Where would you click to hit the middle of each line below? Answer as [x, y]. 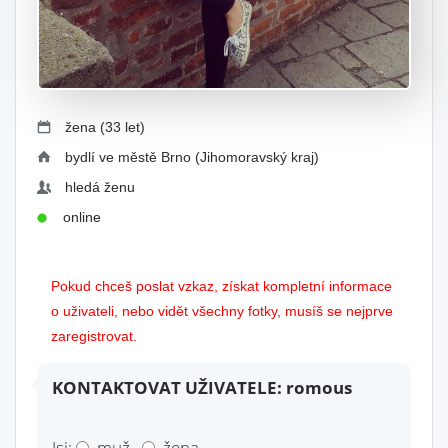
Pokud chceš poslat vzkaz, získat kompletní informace [221, 286]
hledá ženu [100, 187]
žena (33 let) [105, 127]
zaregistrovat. [94, 336]
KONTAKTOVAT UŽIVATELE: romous [202, 387]
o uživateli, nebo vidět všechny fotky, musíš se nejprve [222, 311]
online [74, 217]
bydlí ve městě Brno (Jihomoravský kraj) [192, 157]
